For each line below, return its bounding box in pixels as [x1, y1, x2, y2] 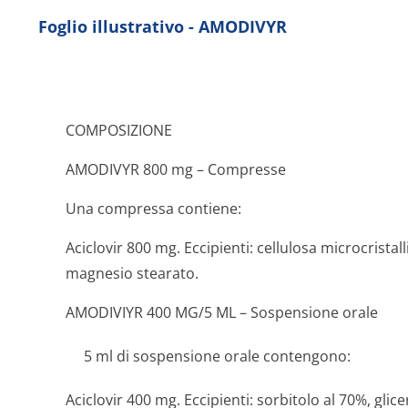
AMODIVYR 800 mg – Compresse [66, 159, 286, 179]
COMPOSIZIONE [66, 120, 172, 140]
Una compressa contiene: [66, 199, 241, 219]
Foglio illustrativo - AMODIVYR [38, 15, 287, 37]
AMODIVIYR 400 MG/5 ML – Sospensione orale [66, 302, 378, 322]
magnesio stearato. [66, 263, 199, 283]
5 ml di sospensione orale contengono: [84, 346, 351, 366]
